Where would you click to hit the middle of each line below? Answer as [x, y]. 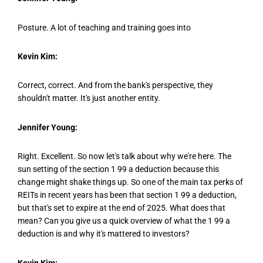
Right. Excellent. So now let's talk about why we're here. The [124, 156]
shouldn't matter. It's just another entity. [89, 98]
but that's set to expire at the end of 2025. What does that [122, 208]
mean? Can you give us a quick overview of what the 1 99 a [124, 221]
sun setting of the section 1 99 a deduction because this [118, 169]
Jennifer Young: [48, 127]
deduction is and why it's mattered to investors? [104, 234]
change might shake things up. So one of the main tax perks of [130, 182]
